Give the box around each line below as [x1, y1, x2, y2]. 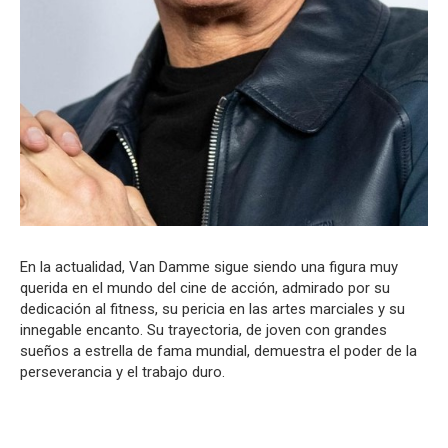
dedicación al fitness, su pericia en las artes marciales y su [20, 300, 405, 319]
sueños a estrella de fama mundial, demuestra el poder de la [20, 342, 417, 361]
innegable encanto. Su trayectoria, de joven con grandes [20, 321, 387, 340]
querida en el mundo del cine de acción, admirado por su [20, 279, 390, 298]
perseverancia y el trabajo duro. [20, 363, 225, 382]
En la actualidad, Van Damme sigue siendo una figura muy [20, 258, 398, 277]
